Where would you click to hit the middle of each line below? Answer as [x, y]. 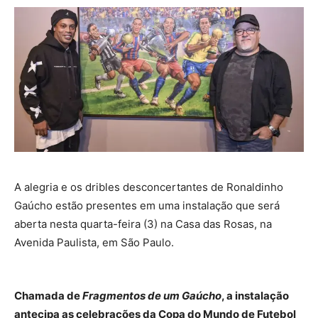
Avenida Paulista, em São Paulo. [94, 242]
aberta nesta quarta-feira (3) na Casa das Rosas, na [143, 224]
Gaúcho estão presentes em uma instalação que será [147, 205]
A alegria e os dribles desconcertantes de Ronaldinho [149, 187]
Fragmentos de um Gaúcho [152, 295]
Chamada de [48, 295]
